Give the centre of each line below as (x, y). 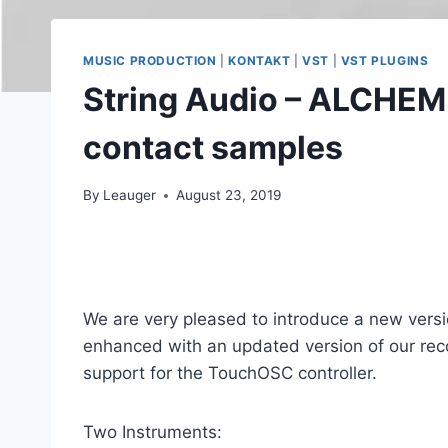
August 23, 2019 (229, 195)
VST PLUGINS (384, 60)
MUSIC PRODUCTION (150, 60)
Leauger (130, 195)
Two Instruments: (152, 432)
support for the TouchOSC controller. (230, 373)
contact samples (213, 147)
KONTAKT (259, 60)
